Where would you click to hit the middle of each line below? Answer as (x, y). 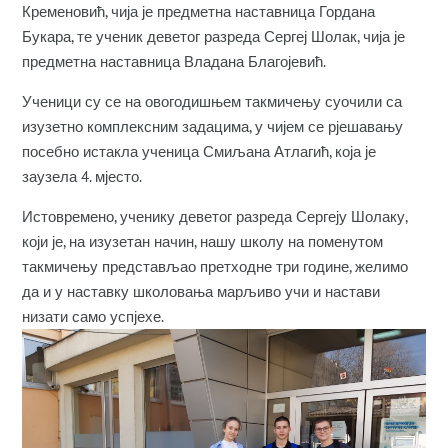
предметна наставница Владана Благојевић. (174, 61)
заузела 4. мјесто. (82, 176)
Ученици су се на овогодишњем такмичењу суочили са (212, 101)
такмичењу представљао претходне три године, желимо (215, 266)
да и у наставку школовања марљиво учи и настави (201, 291)
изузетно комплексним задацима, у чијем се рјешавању (213, 126)
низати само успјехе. (93, 316)
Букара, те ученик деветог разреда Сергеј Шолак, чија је (214, 36)
